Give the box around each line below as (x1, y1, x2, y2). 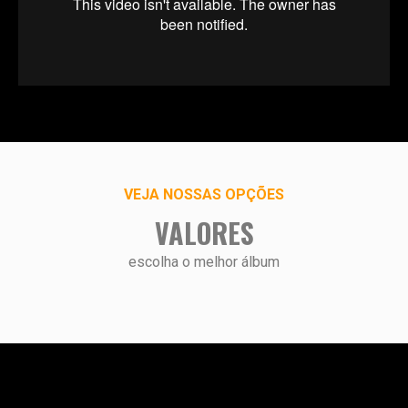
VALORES (154, 211, 254, 253)
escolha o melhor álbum (128, 252, 280, 270)
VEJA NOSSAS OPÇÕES (124, 185, 284, 203)
